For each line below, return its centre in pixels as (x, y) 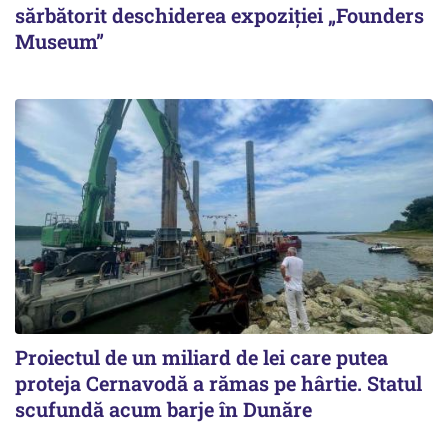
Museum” (59, 40)
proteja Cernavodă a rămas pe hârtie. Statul (218, 383)
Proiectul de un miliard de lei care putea (201, 357)
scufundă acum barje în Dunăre (163, 409)
